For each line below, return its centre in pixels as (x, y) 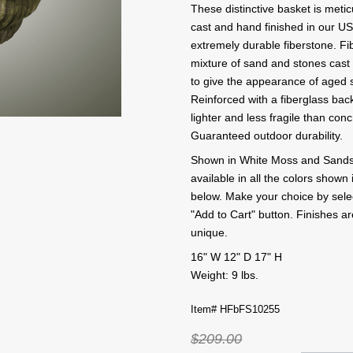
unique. (210, 232)
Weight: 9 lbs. (225, 275)
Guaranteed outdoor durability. (267, 136)
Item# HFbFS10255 (236, 309)
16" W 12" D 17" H (237, 257)
